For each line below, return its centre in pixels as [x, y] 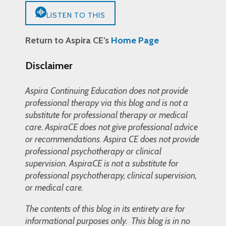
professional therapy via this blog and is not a [107, 103]
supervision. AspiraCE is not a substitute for [102, 163]
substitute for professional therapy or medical [106, 115]
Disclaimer [49, 65]
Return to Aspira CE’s [68, 41]
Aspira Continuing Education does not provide [107, 91]
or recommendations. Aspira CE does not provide [112, 139]
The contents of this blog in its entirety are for [105, 209]
